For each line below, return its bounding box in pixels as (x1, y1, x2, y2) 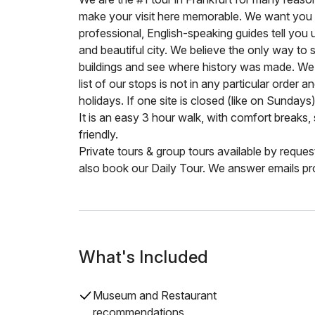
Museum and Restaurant (93, 288, 217, 302)
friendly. (79, 127, 118, 141)
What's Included (79, 247, 208, 267)
